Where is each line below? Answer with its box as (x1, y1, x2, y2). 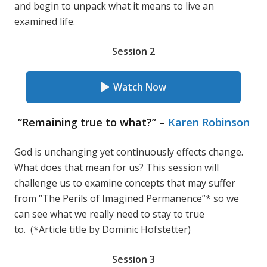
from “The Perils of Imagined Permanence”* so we (14, 192, 239, 205)
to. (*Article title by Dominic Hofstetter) (14, 223, 191, 236)
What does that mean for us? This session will (14, 161, 219, 174)
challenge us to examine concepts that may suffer (14, 176, 235, 190)
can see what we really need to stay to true (14, 207, 204, 221)
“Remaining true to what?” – (17, 115, 168, 129)
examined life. (14, 15, 75, 28)
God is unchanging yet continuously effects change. (14, 145, 243, 159)
